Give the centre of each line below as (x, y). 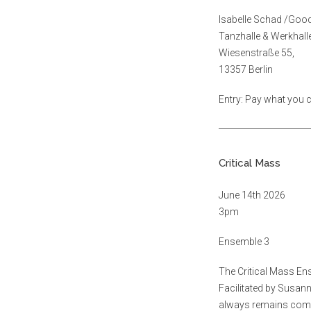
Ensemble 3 (244, 242)
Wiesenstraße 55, (257, 52)
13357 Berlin (246, 69)
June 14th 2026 (252, 195)
